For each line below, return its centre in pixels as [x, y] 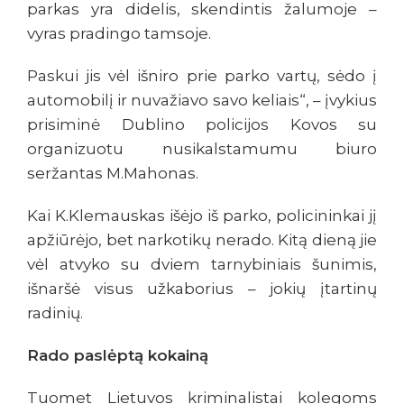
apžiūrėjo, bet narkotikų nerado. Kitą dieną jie [202, 240]
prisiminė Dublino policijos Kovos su [202, 125]
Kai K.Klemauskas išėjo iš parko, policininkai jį [202, 216]
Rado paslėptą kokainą [118, 356]
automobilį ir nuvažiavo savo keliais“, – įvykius [202, 101]
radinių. [55, 313]
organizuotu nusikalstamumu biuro [202, 149]
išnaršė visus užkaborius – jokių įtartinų [202, 289]
